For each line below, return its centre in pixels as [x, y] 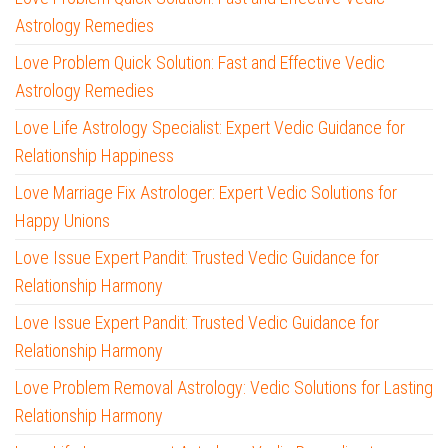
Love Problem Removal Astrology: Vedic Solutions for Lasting [224, 388]
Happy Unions [62, 221]
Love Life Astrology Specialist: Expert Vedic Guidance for [210, 128]
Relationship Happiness [94, 156]
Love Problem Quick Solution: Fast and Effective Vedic [200, 63]
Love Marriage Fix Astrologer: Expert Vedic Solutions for [206, 193]
